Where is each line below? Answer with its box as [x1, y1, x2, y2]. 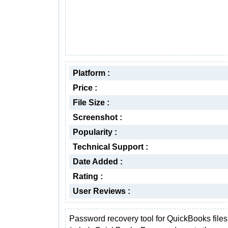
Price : [73, 83, 97, 92]
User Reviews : [73, 187, 130, 195]
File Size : [73, 98, 109, 107]
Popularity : [73, 128, 117, 136]
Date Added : [73, 157, 123, 166]
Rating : [73, 172, 103, 181]
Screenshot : [73, 113, 122, 122]
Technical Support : [73, 142, 148, 151]
